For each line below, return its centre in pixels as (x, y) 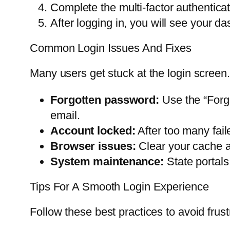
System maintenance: (107, 162)
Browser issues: (93, 146)
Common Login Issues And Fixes (111, 48)
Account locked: (93, 131)
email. (65, 116)
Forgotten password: (105, 100)
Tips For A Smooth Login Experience (119, 187)
